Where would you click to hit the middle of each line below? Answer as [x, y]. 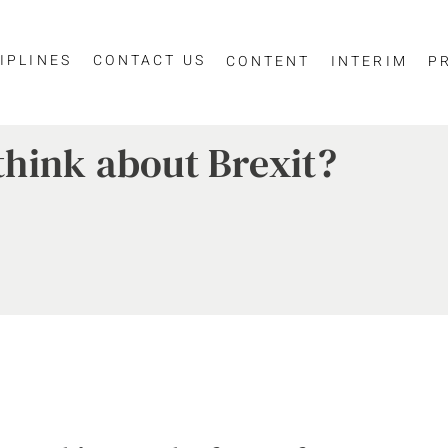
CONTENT [268, 61]
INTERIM [369, 61]
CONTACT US [150, 60]
